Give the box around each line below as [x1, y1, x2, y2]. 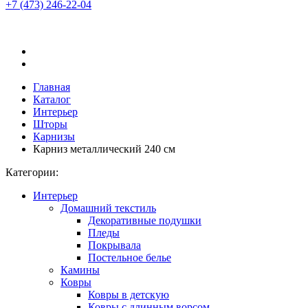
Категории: [5, 166, 58, 178]
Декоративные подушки [88, 214, 201, 226]
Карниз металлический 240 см [33, 143, 175, 155]
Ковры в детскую [88, 289, 169, 300]
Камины [60, 264, 100, 276]
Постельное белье [88, 252, 171, 263]
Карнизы [33, 131, 75, 142]
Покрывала [88, 239, 141, 251]
